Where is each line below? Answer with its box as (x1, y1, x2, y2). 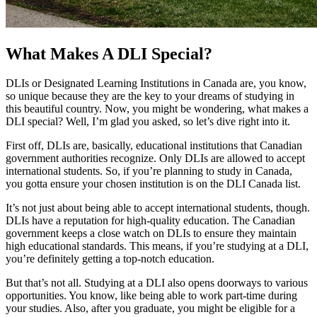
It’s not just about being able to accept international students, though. (6, 202, 310, 214)
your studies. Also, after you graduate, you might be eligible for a (6, 302, 295, 315)
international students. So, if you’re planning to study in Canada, (6, 165, 292, 178)
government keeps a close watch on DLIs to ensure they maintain (6, 227, 296, 240)
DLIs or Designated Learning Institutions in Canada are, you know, (6, 77, 306, 90)
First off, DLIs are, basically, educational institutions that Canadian (6, 139, 302, 152)
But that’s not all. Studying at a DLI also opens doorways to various (6, 277, 308, 289)
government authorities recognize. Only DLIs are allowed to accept (6, 152, 305, 165)
